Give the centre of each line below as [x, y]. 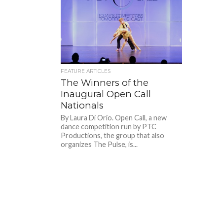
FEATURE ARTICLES [86, 71]
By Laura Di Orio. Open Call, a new [114, 117]
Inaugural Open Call [106, 94]
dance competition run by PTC [109, 126]
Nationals [82, 105]
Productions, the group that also [113, 135]
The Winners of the [105, 82]
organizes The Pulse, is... [99, 144]
